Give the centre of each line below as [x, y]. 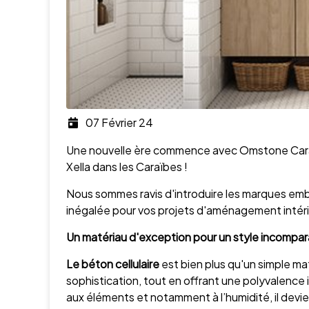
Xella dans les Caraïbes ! [127, 167]
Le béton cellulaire [113, 264]
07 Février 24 [119, 122]
